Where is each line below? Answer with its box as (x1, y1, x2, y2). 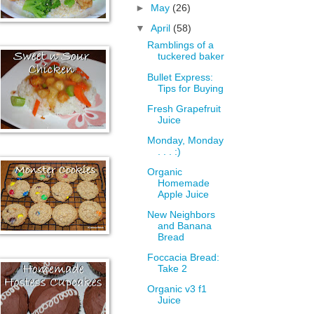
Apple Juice (158, 189, 210, 200)
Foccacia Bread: (147, 252, 220, 264)
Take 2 (158, 264, 188, 275)
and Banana (158, 220, 212, 231)
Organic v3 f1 (147, 284, 207, 295)
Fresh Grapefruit (147, 103, 221, 114)
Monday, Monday (147, 135, 224, 146)
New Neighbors (147, 209, 216, 220)
